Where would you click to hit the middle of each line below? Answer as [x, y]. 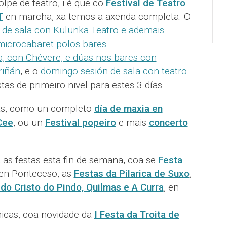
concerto [168, 123]
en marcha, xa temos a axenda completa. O [97, 17]
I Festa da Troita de [137, 215]
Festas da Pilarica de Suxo [131, 174]
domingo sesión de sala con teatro [113, 71]
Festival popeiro [80, 123]
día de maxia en [128, 109]
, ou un [29, 123]
